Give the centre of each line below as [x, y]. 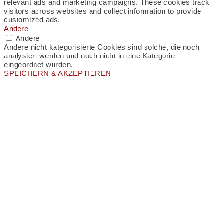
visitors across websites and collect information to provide [103, 11]
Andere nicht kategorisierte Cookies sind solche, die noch [102, 47]
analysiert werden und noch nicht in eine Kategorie [89, 56]
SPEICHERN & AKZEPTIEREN [58, 73]
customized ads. [32, 20]
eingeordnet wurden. [38, 65]
